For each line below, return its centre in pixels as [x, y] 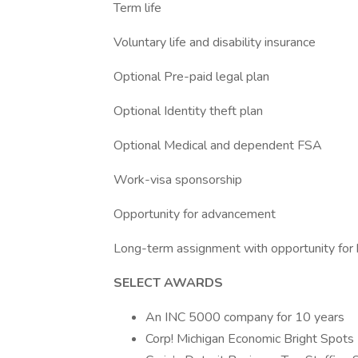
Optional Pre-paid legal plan [191, 77]
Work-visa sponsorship [178, 180]
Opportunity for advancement [195, 214]
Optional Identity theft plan [188, 111]
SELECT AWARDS [168, 283]
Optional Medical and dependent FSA [218, 145]
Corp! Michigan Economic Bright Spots [250, 339]
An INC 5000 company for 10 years [245, 317]
